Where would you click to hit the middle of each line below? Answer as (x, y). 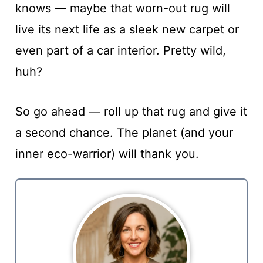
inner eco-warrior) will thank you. (107, 154)
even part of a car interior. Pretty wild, (120, 50)
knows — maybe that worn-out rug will (122, 8)
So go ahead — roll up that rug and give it (131, 112)
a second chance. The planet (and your (124, 133)
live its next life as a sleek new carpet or (127, 29)
